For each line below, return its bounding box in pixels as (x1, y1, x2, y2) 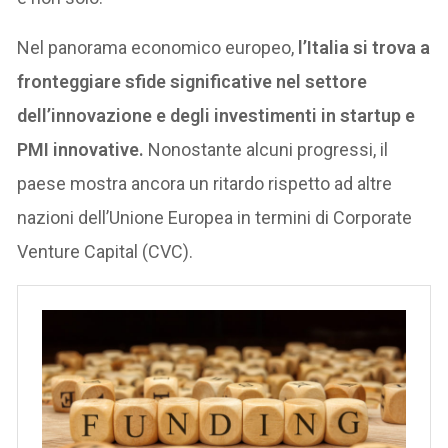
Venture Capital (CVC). (17, 241, 194, 263)
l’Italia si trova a (298, 37, 431, 59)
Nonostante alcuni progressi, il (144, 139, 389, 161)
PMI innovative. (17, 139, 145, 161)
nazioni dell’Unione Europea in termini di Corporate (17, 207, 413, 229)
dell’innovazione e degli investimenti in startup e (17, 105, 416, 127)
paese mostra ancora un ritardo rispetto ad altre (17, 173, 393, 195)
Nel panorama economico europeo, (17, 37, 299, 59)
